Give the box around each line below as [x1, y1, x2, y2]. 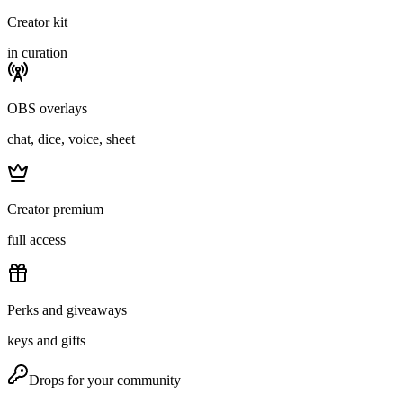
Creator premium [7, 201, 103, 218]
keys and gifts [7, 333, 85, 349]
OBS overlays [7, 101, 87, 117]
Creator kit [7, 14, 67, 31]
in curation [7, 45, 67, 61]
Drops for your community [29, 372, 181, 389]
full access [7, 232, 66, 248]
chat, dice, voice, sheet [7, 131, 135, 148]
